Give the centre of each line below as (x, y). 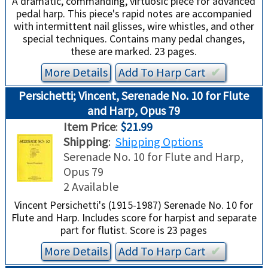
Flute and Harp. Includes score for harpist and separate (134, 218)
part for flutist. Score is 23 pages (134, 230)
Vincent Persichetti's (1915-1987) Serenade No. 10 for (134, 205)
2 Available (91, 187)
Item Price (89, 127)
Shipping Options (159, 142)
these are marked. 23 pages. (134, 51)
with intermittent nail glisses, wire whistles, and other (134, 26)
